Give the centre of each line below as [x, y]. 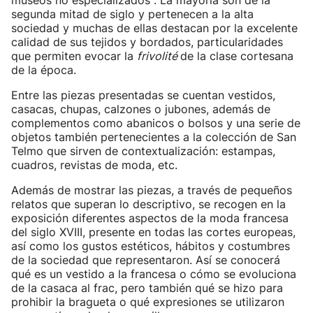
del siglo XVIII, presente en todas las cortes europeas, [153, 232]
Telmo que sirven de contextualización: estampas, [143, 151]
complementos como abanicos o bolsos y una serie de [156, 123]
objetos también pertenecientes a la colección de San [154, 137]
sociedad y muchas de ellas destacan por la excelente [154, 28]
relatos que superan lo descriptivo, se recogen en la [148, 204]
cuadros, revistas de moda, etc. [94, 165]
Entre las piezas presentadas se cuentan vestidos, [143, 95]
